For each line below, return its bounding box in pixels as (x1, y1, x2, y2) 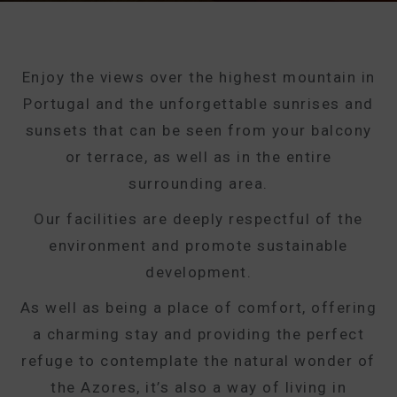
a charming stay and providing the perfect (32, 325, 365, 343)
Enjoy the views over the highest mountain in (21, 68, 376, 86)
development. (145, 263, 252, 281)
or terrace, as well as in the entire (65, 148, 332, 166)
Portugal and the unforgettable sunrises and (23, 95, 374, 113)
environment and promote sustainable (49, 237, 348, 254)
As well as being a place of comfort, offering (19, 299, 378, 316)
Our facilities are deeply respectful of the (34, 210, 363, 228)
